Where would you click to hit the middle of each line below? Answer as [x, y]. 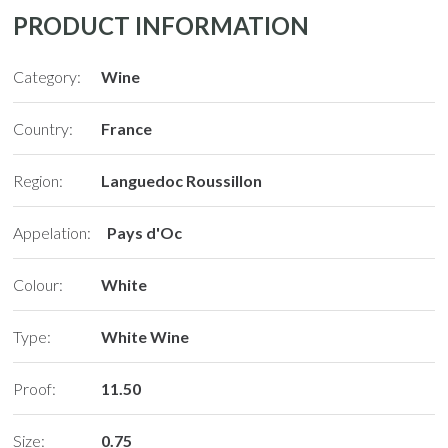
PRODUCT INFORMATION [161, 26]
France [127, 129]
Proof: [35, 389]
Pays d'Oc [145, 233]
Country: [43, 129]
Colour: [38, 285]
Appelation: [52, 233]
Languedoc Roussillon [182, 181]
